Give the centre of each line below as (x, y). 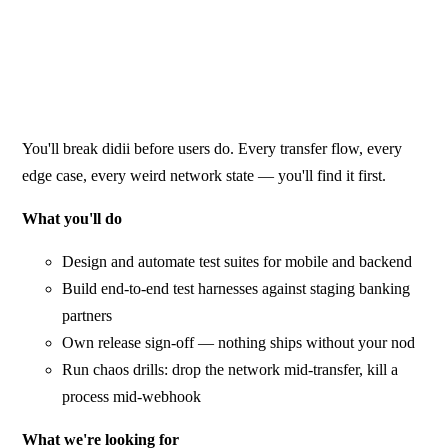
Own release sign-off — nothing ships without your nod (239, 342)
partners (87, 315)
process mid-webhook (132, 396)
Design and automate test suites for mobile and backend (237, 261)
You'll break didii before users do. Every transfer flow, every (212, 148)
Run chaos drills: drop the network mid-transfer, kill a (230, 369)
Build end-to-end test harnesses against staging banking (236, 288)
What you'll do (72, 218)
